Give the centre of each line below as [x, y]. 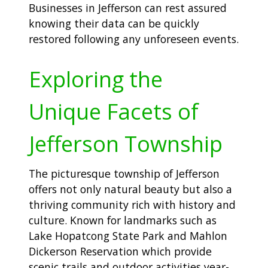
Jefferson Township [126, 143]
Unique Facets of [114, 111]
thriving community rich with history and [132, 204]
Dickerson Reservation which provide [120, 251]
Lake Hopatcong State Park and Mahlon [128, 235]
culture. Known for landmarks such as [123, 220]
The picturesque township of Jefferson [124, 173]
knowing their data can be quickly [114, 24]
